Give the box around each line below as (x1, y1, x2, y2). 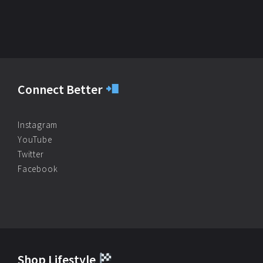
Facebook (18, 163, 58, 175)
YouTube (18, 134, 52, 146)
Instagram (18, 119, 58, 131)
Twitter (18, 149, 44, 160)
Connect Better (18, 81, 105, 98)
